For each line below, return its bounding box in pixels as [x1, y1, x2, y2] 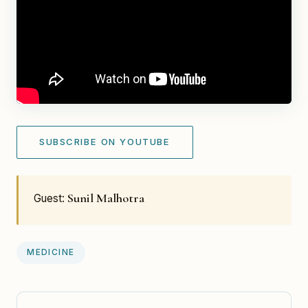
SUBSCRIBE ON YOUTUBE [39, 136, 170, 148]
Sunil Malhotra [67, 190, 145, 206]
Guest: [34, 191, 68, 205]
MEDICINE [27, 247, 75, 257]
